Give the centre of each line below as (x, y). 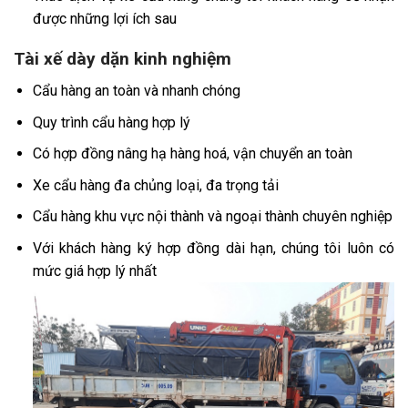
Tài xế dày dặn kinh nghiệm (122, 59)
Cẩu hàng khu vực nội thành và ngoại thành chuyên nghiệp (212, 217)
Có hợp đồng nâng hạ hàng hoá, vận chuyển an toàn (192, 154)
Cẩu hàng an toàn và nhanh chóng (136, 91)
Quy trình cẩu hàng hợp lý (111, 122)
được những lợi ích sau (104, 18)
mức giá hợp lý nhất (94, 270)
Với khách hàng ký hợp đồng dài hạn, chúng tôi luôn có (213, 248)
